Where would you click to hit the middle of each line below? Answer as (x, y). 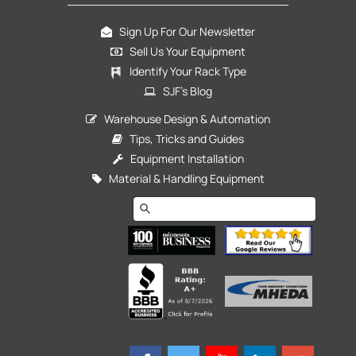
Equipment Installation (183, 158)
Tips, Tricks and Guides (183, 138)
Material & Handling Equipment (183, 178)
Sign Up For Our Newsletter (184, 31)
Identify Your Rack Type (187, 71)
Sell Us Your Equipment (184, 51)
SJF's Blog (184, 91)
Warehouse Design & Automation (184, 118)
